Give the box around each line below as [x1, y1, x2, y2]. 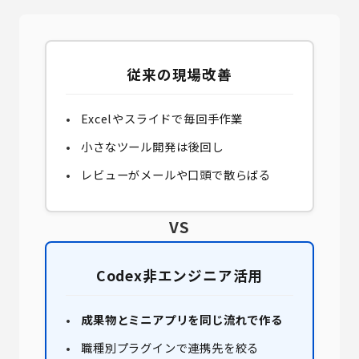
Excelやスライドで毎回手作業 [81, 110, 243, 127]
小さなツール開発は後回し [81, 138, 224, 155]
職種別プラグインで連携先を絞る [81, 339, 260, 356]
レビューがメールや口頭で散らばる [81, 166, 271, 183]
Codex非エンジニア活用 [95, 265, 264, 285]
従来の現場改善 [127, 64, 232, 84]
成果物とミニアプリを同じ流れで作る [81, 311, 283, 328]
